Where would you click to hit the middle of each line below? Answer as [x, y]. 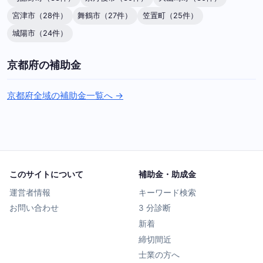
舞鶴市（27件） [105, 16]
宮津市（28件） [40, 16]
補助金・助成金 [167, 174]
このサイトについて [46, 174]
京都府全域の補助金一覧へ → [65, 95]
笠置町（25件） [170, 16]
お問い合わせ [34, 208]
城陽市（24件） [40, 33]
